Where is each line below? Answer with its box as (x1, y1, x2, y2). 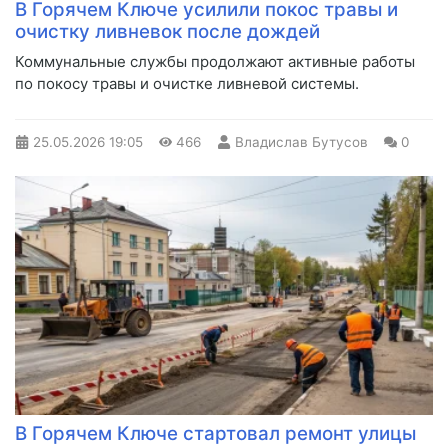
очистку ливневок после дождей (15, 19, 320, 43)
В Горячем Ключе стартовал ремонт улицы (15, 421, 416, 445)
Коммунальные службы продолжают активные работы (15, 51, 415, 71)
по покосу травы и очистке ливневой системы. (15, 73, 359, 93)
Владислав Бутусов (234, 133, 368, 150)
